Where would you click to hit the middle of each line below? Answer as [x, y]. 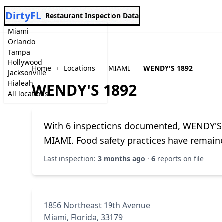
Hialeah [21, 83]
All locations [28, 93]
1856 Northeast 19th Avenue [97, 205]
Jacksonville [27, 73]
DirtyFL [23, 16]
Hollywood [25, 62]
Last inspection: [71, 158]
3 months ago [121, 158]
